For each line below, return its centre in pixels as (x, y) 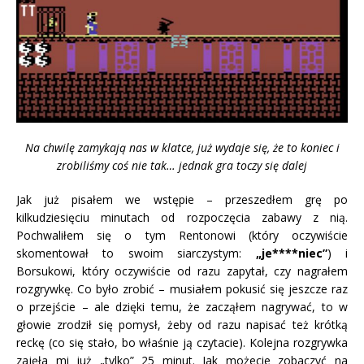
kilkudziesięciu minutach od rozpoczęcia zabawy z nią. (182, 218)
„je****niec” (291, 253)
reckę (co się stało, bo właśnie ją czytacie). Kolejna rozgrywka (182, 343)
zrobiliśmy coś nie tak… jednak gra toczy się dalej (182, 166)
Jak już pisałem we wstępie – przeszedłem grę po (182, 200)
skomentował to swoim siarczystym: (136, 253)
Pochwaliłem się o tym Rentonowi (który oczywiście (182, 236)
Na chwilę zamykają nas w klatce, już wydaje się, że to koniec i (182, 148)
